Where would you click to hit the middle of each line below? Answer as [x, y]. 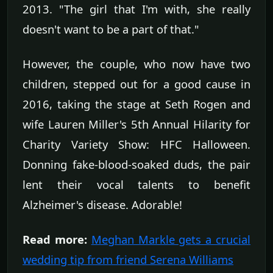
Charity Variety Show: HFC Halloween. [136, 144]
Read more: [55, 239]
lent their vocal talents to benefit [136, 184]
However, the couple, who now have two [136, 63]
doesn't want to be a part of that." [111, 29]
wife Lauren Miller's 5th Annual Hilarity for [136, 124]
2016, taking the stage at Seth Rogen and [136, 104]
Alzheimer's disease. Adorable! [102, 204]
